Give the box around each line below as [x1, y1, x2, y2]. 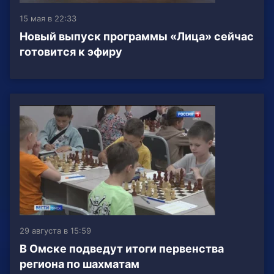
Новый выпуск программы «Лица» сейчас [20, 30, 254, 43]
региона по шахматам [20, 257, 139, 271]
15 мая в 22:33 [20, 13, 76, 24]
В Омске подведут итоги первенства [20, 242, 224, 256]
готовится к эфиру [20, 45, 122, 59]
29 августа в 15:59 [20, 226, 91, 236]
